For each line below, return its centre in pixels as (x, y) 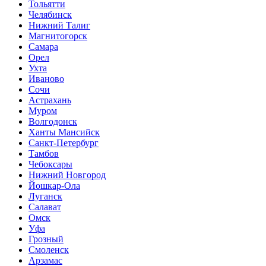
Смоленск (49, 250)
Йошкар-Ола (54, 186)
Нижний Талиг (59, 25)
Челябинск (50, 15)
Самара (43, 47)
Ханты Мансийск (64, 132)
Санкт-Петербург (64, 143)
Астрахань (50, 100)
